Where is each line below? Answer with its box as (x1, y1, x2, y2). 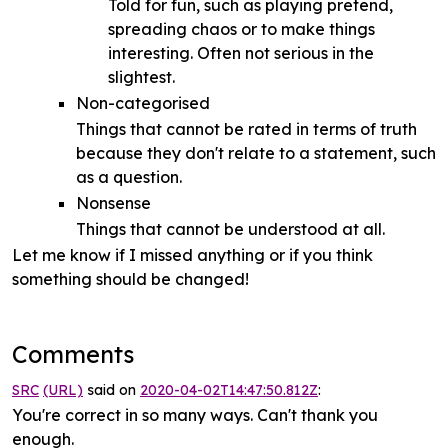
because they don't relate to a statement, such (76, 142, 436, 163)
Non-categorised (76, 92, 210, 113)
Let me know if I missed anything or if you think (12, 244, 373, 265)
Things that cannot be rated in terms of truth (76, 118, 417, 139)
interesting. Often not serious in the (108, 42, 374, 63)
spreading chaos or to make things (108, 18, 375, 39)
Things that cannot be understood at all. (76, 218, 385, 239)
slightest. (108, 66, 175, 87)
